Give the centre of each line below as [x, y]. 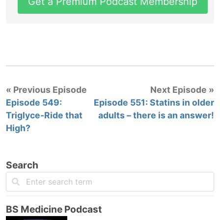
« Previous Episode [46, 90]
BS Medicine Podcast [54, 209]
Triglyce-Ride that [44, 115]
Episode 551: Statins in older [154, 103]
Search [22, 165]
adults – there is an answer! [156, 115]
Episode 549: [34, 103]
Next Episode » [182, 90]
